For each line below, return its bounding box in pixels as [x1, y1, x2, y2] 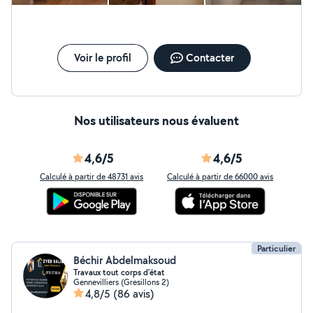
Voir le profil [73, 50, 131, 65]
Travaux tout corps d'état [73, 267, 165, 278]
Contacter [185, 50, 234, 65]
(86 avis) [113, 286, 154, 301]
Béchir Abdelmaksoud [73, 253, 176, 268]
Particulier [257, 242, 296, 254]
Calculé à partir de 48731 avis [40, 171, 143, 182]
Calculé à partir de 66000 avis [167, 171, 273, 182]
